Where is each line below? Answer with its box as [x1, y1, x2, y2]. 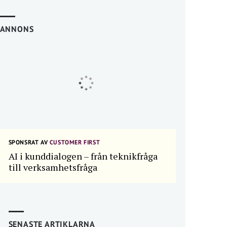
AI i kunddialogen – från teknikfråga [8, 150, 158, 162]
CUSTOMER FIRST [48, 138, 100, 146]
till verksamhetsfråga [8, 161, 97, 173]
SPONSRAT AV [8, 138, 48, 146]
